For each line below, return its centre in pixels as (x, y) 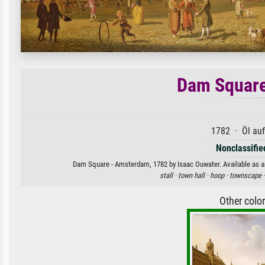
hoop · (220, 175)
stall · (169, 175)
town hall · (194, 175)
